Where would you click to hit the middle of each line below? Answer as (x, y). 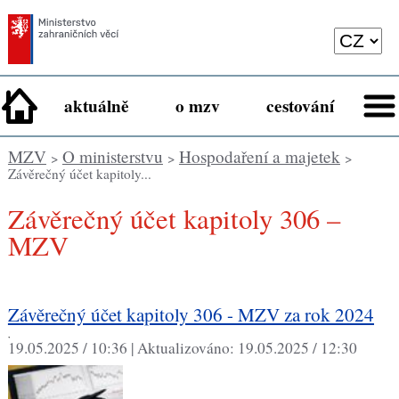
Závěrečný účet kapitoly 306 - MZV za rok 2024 (191, 314)
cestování (300, 106)
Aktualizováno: (187, 348)
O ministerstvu (112, 157)
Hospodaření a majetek (259, 157)
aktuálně (97, 106)
